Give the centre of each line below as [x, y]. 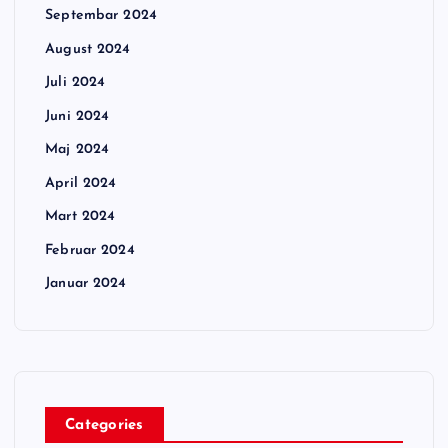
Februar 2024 [90, 250]
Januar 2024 [86, 284]
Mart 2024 [80, 217]
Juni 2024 [77, 116]
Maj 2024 [77, 150]
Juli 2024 [75, 83]
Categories [104, 426]
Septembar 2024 [101, 16]
